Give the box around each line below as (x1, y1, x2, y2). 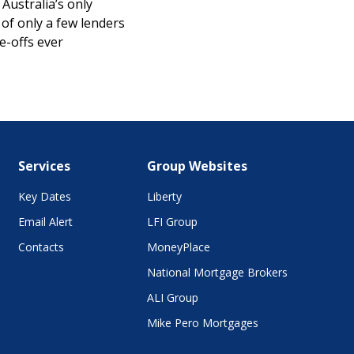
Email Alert (17, 214, 73, 229)
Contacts (17, 239, 64, 254)
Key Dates (17, 189, 71, 204)
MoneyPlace (147, 239, 210, 254)
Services (17, 157, 70, 175)
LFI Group (147, 214, 198, 229)
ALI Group (147, 290, 198, 305)
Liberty (147, 189, 182, 204)
